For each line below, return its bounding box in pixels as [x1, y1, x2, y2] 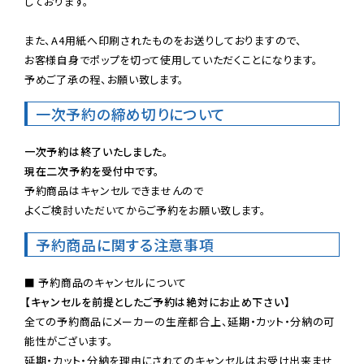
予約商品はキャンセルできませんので [24, 182, 204, 198]
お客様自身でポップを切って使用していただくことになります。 [24, 51, 318, 67]
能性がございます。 [24, 332, 114, 349]
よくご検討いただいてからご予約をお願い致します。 [24, 201, 266, 218]
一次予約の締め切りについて [36, 102, 227, 124]
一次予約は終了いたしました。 [24, 143, 169, 159]
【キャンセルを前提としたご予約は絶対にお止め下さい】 [24, 293, 291, 310]
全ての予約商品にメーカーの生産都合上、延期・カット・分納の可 [24, 313, 336, 329]
